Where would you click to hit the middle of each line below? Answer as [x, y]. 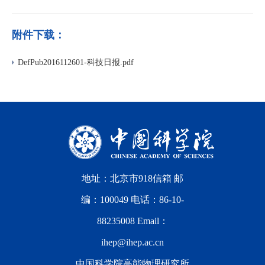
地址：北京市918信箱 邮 [132, 178]
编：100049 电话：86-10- [132, 200]
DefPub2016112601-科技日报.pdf [76, 62]
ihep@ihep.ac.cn [132, 242]
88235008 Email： [132, 221]
